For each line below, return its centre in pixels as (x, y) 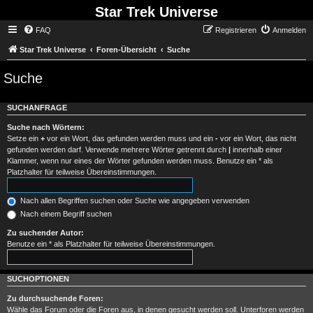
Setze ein (24, 139)
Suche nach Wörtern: (46, 128)
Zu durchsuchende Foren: (55, 298)
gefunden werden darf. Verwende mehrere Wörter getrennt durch (118, 150)
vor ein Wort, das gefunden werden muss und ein (130, 139)
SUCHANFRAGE (37, 108)
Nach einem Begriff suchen (65, 214)
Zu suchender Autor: (45, 233)
